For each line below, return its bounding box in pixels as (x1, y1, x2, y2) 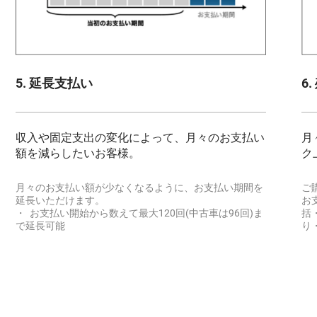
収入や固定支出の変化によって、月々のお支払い (16, 130, 265, 144)
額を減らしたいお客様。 (16, 146, 141, 160)
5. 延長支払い (16, 75, 93, 91)
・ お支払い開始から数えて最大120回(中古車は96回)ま (16, 207, 264, 219)
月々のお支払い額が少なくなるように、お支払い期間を (16, 182, 264, 194)
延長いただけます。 (16, 195, 105, 207)
